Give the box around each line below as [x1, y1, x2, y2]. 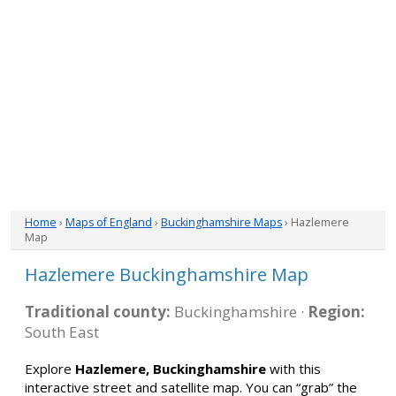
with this [266, 360, 321, 377]
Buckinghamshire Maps [161, 215, 282, 230]
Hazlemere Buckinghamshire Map [25, 263, 308, 286]
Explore [25, 360, 75, 377]
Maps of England [65, 215, 152, 230]
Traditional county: [25, 301, 171, 322]
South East [25, 322, 99, 342]
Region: [308, 301, 365, 322]
